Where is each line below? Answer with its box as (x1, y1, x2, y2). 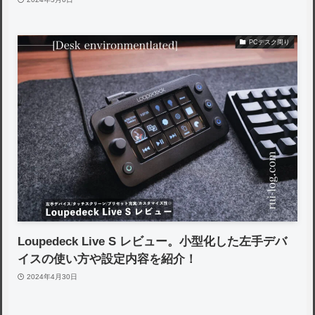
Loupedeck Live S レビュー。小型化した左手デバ (18, 235, 288, 249)
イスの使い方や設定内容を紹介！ (18, 252, 198, 266)
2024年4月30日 (26, 272, 77, 281)
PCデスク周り (248, 39, 290, 46)
